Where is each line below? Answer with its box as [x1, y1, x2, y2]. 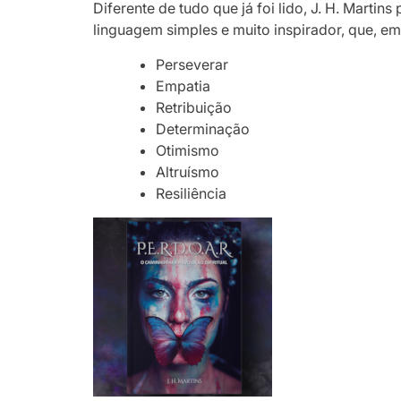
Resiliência [156, 183, 227, 202]
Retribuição [156, 98, 233, 116]
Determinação [156, 119, 251, 138]
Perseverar [156, 55, 229, 73]
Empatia [156, 76, 211, 95]
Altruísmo [156, 162, 220, 181]
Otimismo [156, 141, 220, 159]
